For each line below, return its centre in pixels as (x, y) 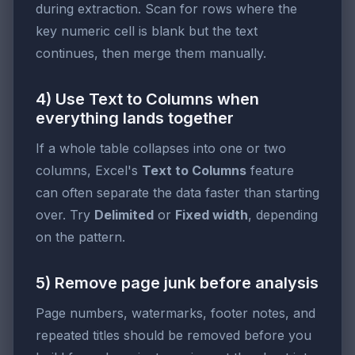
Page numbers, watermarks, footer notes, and (176, 313)
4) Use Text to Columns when (147, 99)
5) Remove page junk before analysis (177, 283)
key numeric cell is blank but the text (147, 31)
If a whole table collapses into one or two (161, 149)
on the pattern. (80, 237)
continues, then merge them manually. (151, 53)
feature (270, 171)
